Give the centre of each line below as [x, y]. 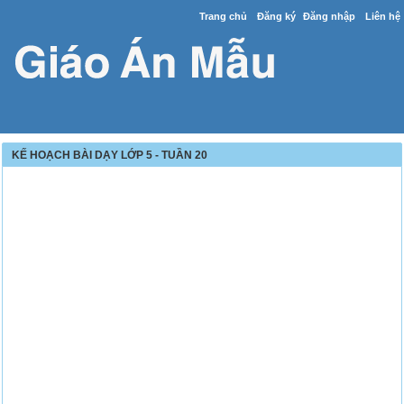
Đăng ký [276, 16]
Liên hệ [382, 16]
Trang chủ [223, 16]
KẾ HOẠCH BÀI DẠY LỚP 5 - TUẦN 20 [110, 155]
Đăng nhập [329, 16]
